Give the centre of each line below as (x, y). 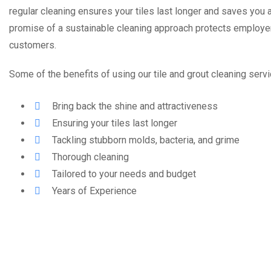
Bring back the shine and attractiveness (135, 106)
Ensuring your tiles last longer (115, 123)
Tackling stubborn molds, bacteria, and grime (146, 140)
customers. (34, 45)
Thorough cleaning (90, 157)
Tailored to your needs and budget (124, 174)
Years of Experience (94, 191)
